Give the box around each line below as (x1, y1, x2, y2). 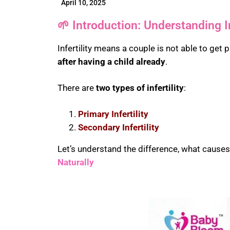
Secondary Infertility (78, 122, 159, 133)
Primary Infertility (78, 109, 148, 120)
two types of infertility (96, 83, 184, 93)
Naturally (57, 157, 94, 168)
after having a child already (57, 56, 165, 67)
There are (57, 83, 96, 93)
